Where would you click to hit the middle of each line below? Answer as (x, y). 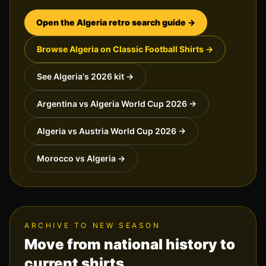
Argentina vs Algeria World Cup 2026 (112, 104)
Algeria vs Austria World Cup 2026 (107, 131)
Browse (53, 49)
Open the (56, 22)
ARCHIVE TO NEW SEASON (93, 225)
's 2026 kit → (108, 76)
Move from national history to (130, 244)
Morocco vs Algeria (76, 158)
